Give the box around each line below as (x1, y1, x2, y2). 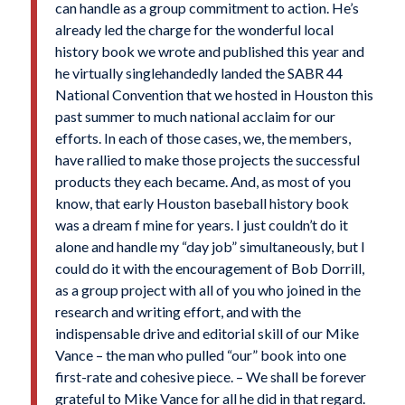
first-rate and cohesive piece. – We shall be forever (54, 368, 366, 385)
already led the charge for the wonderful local (54, 21, 334, 38)
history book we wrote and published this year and (54, 42, 364, 60)
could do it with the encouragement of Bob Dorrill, (54, 259, 364, 277)
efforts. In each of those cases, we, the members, (54, 129, 353, 146)
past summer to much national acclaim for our (54, 108, 335, 125)
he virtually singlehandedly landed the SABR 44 (54, 64, 343, 81)
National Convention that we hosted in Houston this (54, 86, 373, 103)
